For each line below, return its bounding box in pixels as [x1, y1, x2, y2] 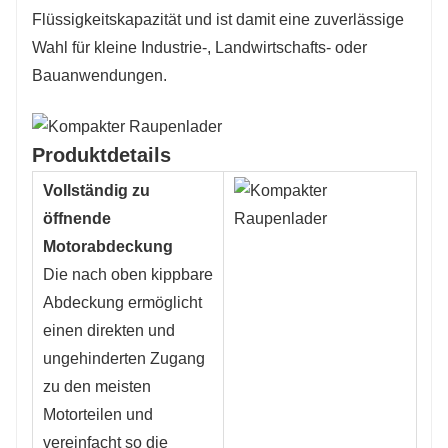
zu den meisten [43, 377, 151, 395]
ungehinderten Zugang [43, 349, 205, 367]
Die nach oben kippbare [43, 265, 213, 283]
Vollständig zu [43, 181, 150, 199]
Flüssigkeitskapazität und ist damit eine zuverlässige [32, 10, 404, 28]
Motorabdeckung [43, 237, 173, 255]
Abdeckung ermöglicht [43, 293, 202, 311]
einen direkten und [43, 321, 175, 339]
